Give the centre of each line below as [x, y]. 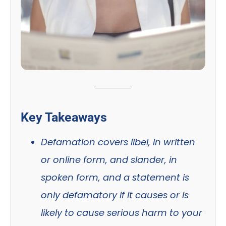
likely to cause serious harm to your [122, 213]
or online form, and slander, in [109, 160]
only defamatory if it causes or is [115, 195]
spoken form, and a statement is [115, 177]
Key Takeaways [64, 117]
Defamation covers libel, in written [118, 142]
